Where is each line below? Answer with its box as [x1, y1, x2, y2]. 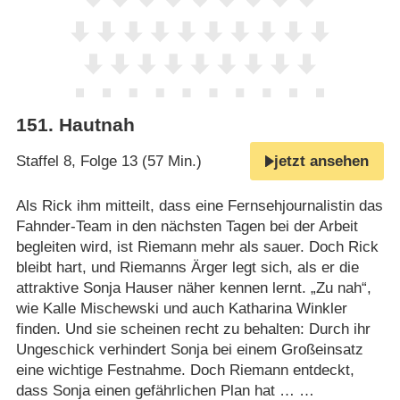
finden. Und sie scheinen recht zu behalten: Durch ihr [15, 320, 371, 337]
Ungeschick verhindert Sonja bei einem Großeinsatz [15, 340, 363, 358]
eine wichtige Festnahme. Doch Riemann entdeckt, [15, 361, 354, 379]
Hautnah [58, 114, 135, 137]
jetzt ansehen [274, 153, 370, 171]
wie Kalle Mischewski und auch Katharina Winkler [15, 299, 347, 317]
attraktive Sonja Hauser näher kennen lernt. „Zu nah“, [15, 279, 371, 296]
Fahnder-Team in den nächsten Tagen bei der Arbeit [15, 217, 358, 235]
